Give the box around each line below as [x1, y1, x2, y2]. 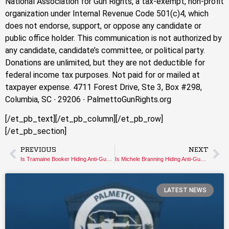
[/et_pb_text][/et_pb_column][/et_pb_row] [5, 114, 163, 124]
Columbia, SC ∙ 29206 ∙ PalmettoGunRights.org [5, 95, 171, 105]
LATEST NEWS [164, 187, 207, 194]
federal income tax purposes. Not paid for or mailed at [5, 70, 200, 80]
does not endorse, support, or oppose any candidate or [5, 21, 201, 31]
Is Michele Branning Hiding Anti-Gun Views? [200, 155, 206, 162]
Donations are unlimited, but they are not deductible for [5, 58, 205, 68]
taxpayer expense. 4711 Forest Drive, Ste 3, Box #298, [5, 82, 202, 93]
